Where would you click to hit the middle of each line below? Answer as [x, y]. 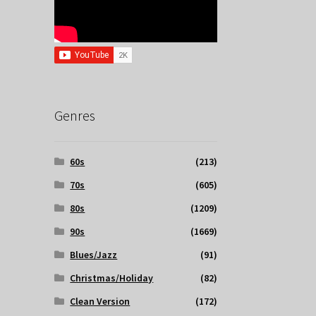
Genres [74, 115]
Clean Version [100, 302]
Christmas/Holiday [112, 278]
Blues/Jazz [94, 255]
